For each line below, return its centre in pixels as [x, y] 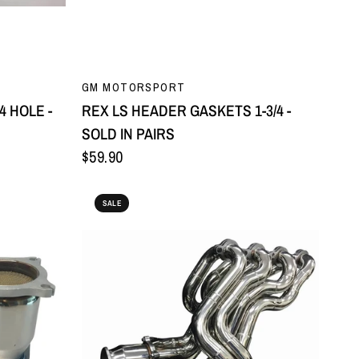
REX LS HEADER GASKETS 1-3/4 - [186, 111]
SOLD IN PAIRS [128, 134]
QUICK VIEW [200, 81]
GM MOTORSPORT [134, 87]
